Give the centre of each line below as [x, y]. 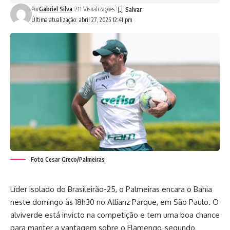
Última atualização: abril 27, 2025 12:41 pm [82, 20]
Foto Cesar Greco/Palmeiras [68, 159]
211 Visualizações [94, 9]
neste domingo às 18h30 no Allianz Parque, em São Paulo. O [114, 202]
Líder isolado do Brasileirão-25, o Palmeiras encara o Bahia [111, 189]
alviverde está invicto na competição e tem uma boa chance [115, 215]
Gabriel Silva [55, 9]
